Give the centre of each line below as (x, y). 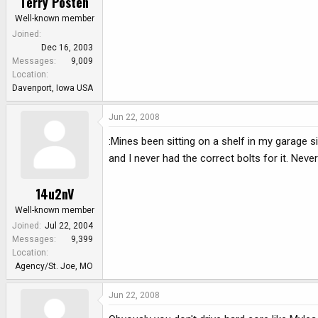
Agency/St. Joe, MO (54, 267)
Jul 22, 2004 (69, 226)
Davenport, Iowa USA (53, 88)
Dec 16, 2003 (67, 47)
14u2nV (54, 194)
